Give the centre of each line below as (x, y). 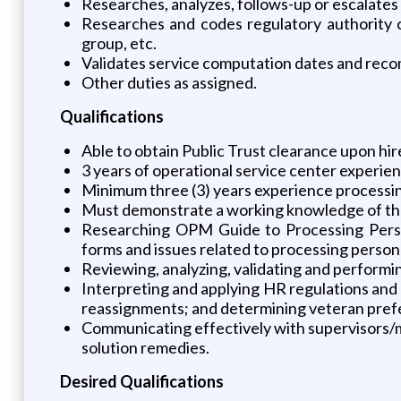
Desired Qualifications (141, 381)
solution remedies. (145, 347)
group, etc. (119, 43)
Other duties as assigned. (169, 82)
